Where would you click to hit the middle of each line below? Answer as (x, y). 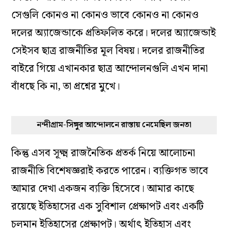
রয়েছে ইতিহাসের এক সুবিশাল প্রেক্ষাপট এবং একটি (108, 206)
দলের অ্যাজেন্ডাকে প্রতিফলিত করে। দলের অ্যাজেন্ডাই (114, 33)
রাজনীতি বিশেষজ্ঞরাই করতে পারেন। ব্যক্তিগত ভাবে (110, 171)
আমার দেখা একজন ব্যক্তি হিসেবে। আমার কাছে (103, 189)
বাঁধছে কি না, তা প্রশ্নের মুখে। (66, 86)
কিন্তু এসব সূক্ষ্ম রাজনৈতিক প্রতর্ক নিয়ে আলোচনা (103, 153)
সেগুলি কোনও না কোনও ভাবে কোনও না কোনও (105, 15)
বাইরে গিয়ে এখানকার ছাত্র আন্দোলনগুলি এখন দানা (110, 68)
